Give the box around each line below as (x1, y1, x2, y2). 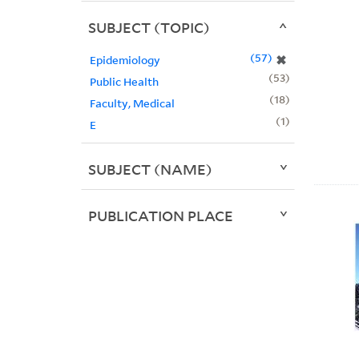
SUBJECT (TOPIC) (87, 18, 210, 38)
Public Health (89, 74, 159, 90)
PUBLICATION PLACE (87, 206, 233, 226)
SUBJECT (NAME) (87, 159, 212, 179)
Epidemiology (89, 52, 160, 68)
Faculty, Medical (89, 95, 175, 111)
